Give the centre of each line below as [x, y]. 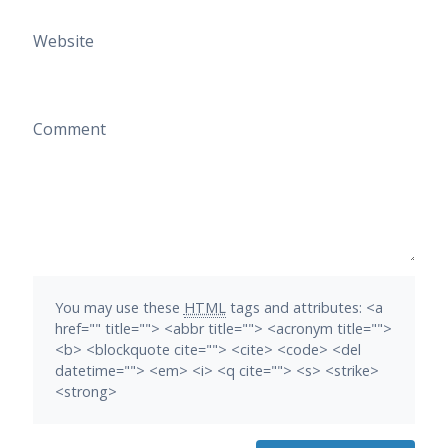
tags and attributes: [295, 308]
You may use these [119, 308]
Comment [69, 129]
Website [63, 41]
